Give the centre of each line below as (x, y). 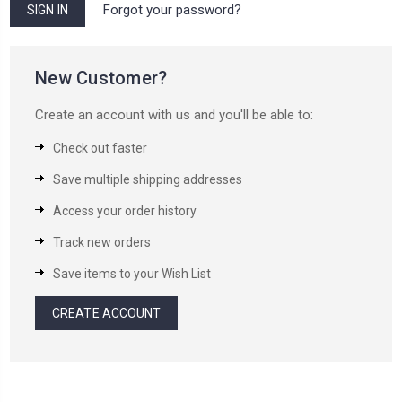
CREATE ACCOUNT (107, 313)
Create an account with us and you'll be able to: (174, 114)
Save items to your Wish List (132, 273)
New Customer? (101, 78)
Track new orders (102, 242)
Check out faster (100, 148)
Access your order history (125, 210)
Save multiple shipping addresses (148, 179)
